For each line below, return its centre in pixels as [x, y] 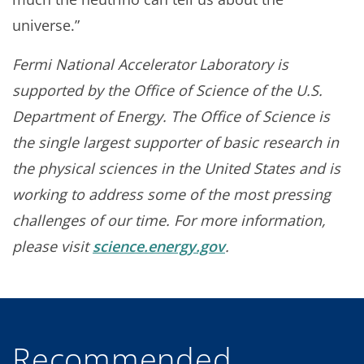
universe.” [46, 25]
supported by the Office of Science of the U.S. [167, 90]
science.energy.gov [159, 246]
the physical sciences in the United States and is [176, 168]
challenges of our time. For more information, [169, 220]
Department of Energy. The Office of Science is [171, 116]
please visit [52, 246]
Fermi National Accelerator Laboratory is [150, 64]
